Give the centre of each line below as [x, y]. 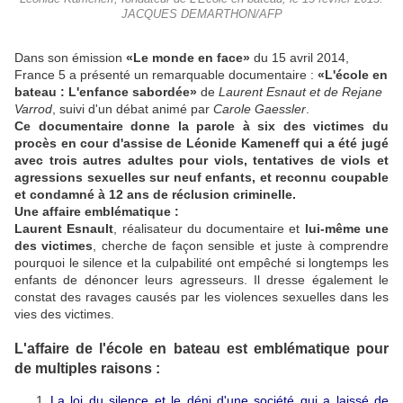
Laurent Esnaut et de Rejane [300, 92]
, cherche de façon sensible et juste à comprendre [241, 246]
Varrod [33, 109]
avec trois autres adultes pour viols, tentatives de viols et [201, 161]
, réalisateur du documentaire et [209, 229]
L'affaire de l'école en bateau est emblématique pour [201, 348]
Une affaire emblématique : [99, 212]
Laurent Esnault [64, 229]
